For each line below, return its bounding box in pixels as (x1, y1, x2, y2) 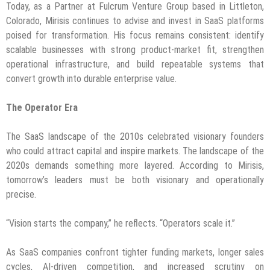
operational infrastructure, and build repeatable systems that (6, 58, 264, 71)
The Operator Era (6, 102, 78, 114)
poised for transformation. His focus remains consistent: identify (6, 30, 264, 42)
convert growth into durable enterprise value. (6, 73, 177, 85)
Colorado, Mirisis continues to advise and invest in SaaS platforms (6, 15, 264, 27)
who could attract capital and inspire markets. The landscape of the (6, 145, 264, 157)
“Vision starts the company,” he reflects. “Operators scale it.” (6, 218, 235, 230)
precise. (6, 189, 36, 201)
